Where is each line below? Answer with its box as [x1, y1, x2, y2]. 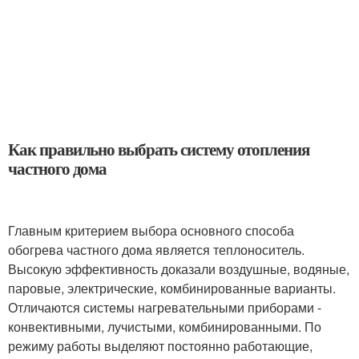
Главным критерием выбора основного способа [8, 221, 294, 240]
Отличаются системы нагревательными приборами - [8, 298, 321, 317]
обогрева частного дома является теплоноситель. [8, 240, 305, 259]
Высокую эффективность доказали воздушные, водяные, [8, 260, 349, 278]
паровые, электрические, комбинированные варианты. [8, 279, 336, 297]
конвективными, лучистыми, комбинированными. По [8, 317, 321, 336]
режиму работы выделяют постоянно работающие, [8, 337, 313, 355]
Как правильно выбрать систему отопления [8, 137, 310, 161]
